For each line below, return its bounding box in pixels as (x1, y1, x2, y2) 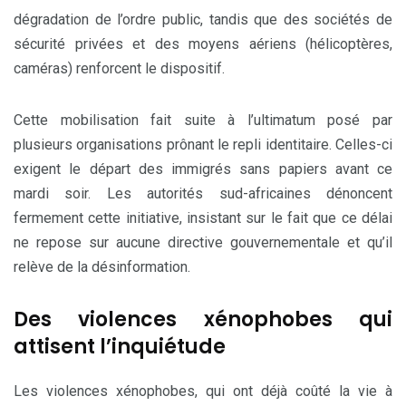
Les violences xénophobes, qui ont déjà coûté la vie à (14, 382, 392, 400)
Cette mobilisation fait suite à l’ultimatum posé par (14, 111, 392, 129)
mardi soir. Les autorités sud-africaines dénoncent (14, 185, 392, 202)
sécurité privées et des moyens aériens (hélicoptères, (14, 35, 392, 53)
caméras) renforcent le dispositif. (14, 60, 225, 77)
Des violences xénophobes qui (14, 305, 392, 333)
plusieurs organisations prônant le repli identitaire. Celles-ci (14, 136, 392, 153)
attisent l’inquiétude (14, 333, 226, 361)
